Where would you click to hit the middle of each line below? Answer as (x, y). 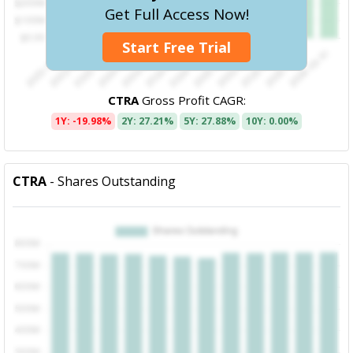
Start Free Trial (176, 48)
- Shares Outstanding (111, 182)
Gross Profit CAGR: (192, 100)
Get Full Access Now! (176, 14)
